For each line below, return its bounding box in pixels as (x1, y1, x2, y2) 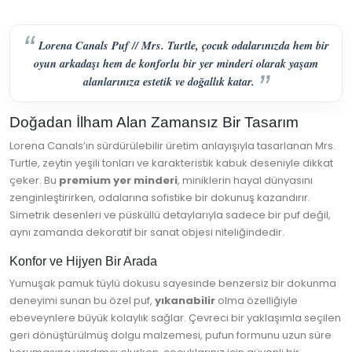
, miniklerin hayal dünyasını (178, 173, 313, 189)
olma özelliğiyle (215, 293, 298, 309)
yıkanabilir (155, 293, 215, 309)
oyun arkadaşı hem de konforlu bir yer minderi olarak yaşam (34, 55, 318, 72)
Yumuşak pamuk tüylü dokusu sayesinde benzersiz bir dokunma (9, 276, 336, 291)
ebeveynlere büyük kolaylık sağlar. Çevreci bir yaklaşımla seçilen (9, 310, 341, 326)
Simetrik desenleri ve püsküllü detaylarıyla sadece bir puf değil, (9, 207, 331, 223)
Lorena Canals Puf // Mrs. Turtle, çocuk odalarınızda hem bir (38, 37, 330, 54)
